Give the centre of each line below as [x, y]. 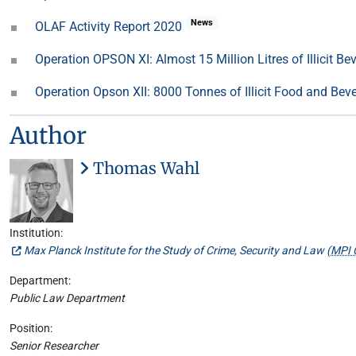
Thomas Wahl [144, 168]
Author [48, 136]
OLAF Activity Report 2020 [110, 27]
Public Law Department [67, 298]
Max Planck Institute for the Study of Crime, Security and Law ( [177, 251]
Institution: [36, 233]
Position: [31, 329]
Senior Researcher [54, 346]
